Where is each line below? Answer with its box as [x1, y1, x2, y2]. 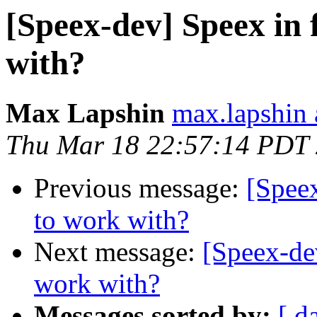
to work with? [34, 204, 189, 236]
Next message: [34, 236, 202, 267]
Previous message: [34, 173, 246, 204]
